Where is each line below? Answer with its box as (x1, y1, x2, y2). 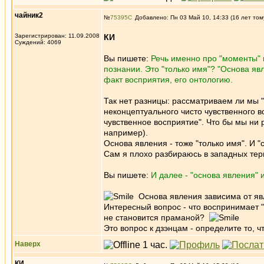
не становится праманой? (104, 213, 209, 222)
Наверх (15, 240, 41, 248)
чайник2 (15, 11, 43, 19)
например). (104, 128, 148, 137)
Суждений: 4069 (15, 39, 61, 45)
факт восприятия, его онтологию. (104, 75, 233, 84)
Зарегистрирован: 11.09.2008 (15, 32, 100, 39)
